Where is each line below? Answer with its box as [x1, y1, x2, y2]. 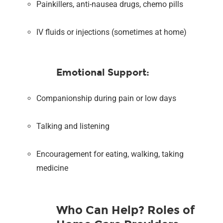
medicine [36, 163, 69, 173]
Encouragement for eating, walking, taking [36, 149, 184, 159]
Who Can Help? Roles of [56, 203, 195, 217]
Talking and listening [36, 121, 110, 131]
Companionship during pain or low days [36, 93, 177, 103]
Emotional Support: [56, 66, 150, 78]
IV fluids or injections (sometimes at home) [36, 27, 187, 37]
